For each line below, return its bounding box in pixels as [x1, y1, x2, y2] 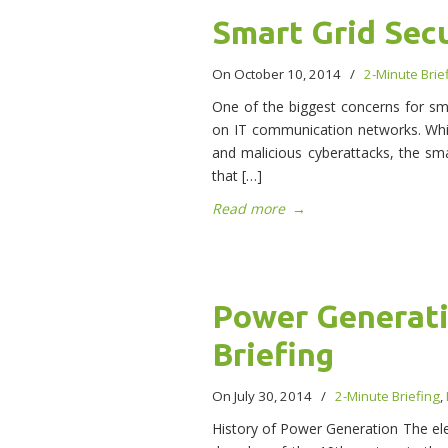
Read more [212, 199, 285, 219]
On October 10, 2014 [212, 65, 344, 84]
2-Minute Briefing [335, 387, 440, 406]
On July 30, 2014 [212, 387, 315, 406]
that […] [212, 166, 262, 186]
